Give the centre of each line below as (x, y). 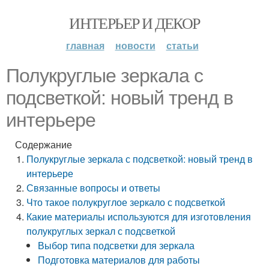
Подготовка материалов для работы (119, 260)
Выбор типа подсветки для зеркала (116, 245)
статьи (182, 45)
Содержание (44, 144)
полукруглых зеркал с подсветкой (101, 231)
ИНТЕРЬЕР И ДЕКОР (134, 23)
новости (135, 45)
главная (85, 45)
